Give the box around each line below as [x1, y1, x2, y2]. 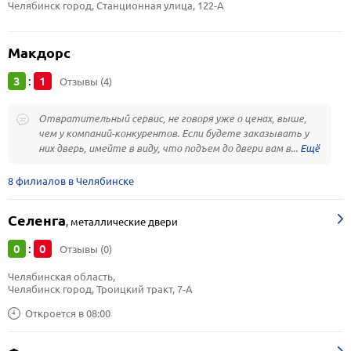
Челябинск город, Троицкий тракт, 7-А [8, 283, 193, 295]
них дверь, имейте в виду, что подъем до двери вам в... [38, 142, 300, 154]
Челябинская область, [8, 270, 118, 283]
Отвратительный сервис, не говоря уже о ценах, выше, [38, 112, 306, 125]
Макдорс [8, 45, 71, 61]
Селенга [8, 212, 66, 229]
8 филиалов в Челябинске [8, 175, 134, 187]
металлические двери [71, 215, 178, 228]
